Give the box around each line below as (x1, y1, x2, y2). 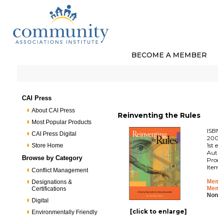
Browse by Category (22, 154, 83, 162)
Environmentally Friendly (32, 209, 98, 216)
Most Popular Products (32, 119, 92, 126)
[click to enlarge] (130, 208, 187, 215)
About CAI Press (32, 107, 75, 114)
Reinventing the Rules (118, 111, 201, 120)
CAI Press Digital (32, 130, 77, 137)
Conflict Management (32, 167, 89, 174)
